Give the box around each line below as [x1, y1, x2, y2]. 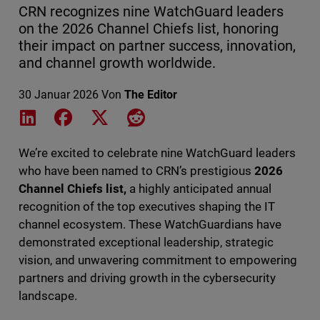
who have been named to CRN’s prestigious [18, 164, 255, 179]
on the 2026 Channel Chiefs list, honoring [18, 20, 279, 38]
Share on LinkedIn [38, 109, 129, 124]
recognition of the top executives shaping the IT [18, 199, 276, 214]
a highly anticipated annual [126, 181, 272, 196]
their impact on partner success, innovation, [18, 37, 296, 55]
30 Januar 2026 [18, 88, 99, 102]
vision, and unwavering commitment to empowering [18, 253, 298, 268]
